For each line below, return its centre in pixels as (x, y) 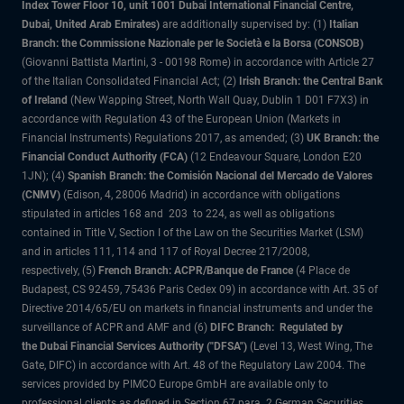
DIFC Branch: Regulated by (276, 327)
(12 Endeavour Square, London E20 (275, 157)
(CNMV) (41, 195)
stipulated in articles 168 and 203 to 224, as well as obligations (178, 214)
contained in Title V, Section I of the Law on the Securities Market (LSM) (193, 233)
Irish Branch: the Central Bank (311, 81)
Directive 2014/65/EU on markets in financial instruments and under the (197, 308)
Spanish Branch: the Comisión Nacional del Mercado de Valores (220, 176)
